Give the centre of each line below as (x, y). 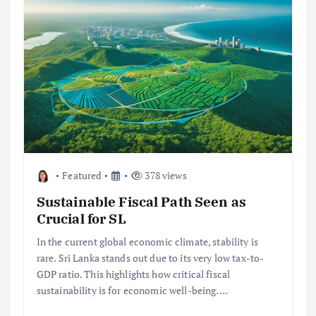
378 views (165, 175)
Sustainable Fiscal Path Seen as (141, 201)
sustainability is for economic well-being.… (132, 290)
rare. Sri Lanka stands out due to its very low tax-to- (150, 257)
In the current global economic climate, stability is (147, 241)
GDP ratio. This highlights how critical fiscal (133, 274)
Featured (82, 175)
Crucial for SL (81, 218)
